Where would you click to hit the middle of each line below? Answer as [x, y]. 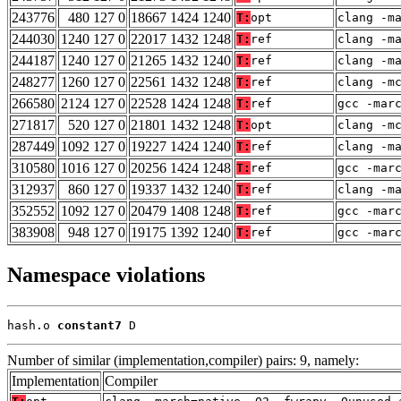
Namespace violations [106, 275]
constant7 [90, 326]
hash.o [32, 326]
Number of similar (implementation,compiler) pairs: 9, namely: [183, 361]
